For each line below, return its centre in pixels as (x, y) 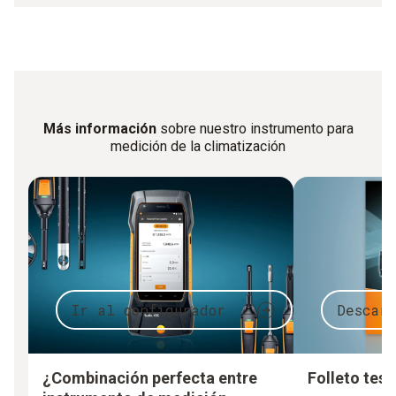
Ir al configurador (148, 309)
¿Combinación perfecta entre (150, 378)
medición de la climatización (198, 147)
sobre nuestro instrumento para (255, 129)
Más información (99, 129)
